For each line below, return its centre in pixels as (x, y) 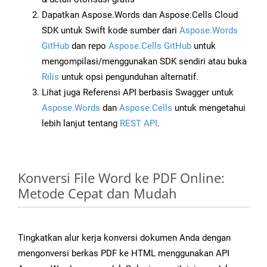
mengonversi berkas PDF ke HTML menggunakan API (124, 254)
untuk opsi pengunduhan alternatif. (129, 77)
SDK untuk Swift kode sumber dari (111, 31)
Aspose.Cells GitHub (150, 46)
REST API (139, 124)
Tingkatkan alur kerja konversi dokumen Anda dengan (124, 238)
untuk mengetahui (209, 108)
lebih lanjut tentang (81, 124)
